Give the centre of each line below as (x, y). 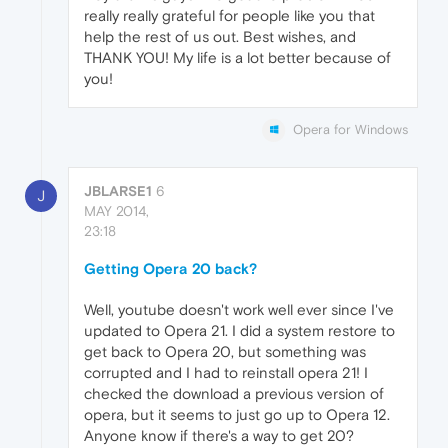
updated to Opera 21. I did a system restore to (239, 331)
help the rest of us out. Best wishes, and (220, 36)
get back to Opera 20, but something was (225, 352)
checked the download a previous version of (234, 394)
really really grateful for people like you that (229, 15)
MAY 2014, (116, 211)
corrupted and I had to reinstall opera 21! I (226, 373)
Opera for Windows (350, 129)
